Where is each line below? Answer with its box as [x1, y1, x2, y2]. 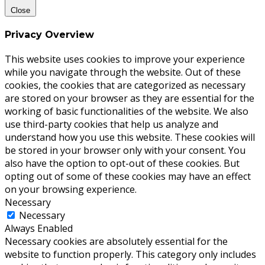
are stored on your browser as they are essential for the [5, 92, 254, 105]
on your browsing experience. [5, 183, 137, 196]
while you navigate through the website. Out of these [5, 66, 241, 79]
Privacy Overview [5, 29, 94, 41]
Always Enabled [5, 222, 73, 235]
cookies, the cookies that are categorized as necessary [5, 79, 245, 92]
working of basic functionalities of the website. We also [5, 105, 248, 118]
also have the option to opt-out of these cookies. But [5, 157, 240, 170]
